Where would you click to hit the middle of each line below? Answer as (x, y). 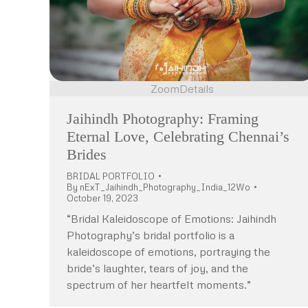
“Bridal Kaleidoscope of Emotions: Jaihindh (172, 218)
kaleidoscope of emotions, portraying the (168, 251)
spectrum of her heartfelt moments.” (159, 284)
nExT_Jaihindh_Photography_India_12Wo (165, 187)
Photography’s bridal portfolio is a (151, 235)
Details (197, 88)
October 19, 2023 (102, 198)
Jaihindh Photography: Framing (163, 118)
